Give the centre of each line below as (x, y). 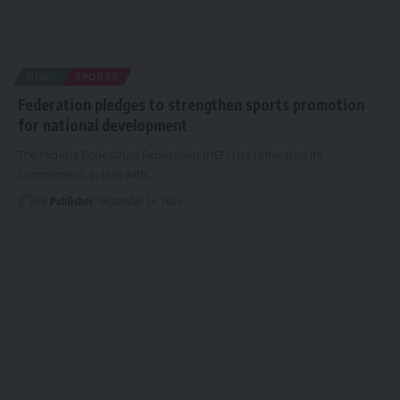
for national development (103, 125)
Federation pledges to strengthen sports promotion (191, 104)
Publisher (72, 201)
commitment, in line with (82, 174)
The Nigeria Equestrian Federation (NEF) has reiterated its (170, 154)
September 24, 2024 (142, 201)
